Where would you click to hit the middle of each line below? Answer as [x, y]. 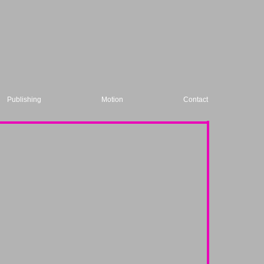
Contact [196, 100]
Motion [112, 100]
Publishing [24, 100]
